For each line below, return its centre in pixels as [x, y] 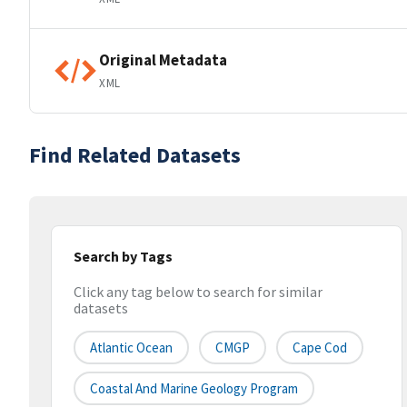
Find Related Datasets [135, 155]
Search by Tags [123, 256]
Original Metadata [163, 60]
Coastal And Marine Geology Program [194, 389]
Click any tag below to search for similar [198, 292]
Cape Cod [320, 348]
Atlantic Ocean [131, 348]
